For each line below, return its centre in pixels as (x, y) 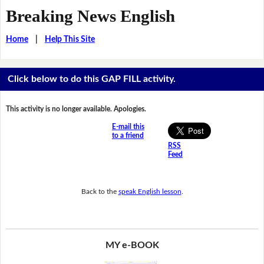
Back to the (100, 191)
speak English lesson (150, 191)
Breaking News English (90, 16)
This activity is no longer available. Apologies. (76, 109)
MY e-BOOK (132, 245)
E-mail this (128, 127)
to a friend (128, 136)
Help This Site (70, 39)
